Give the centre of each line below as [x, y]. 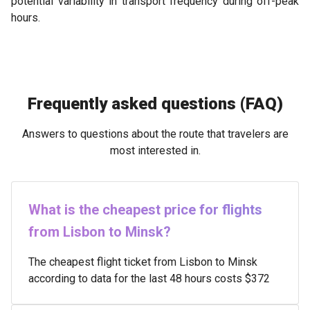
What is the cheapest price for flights [145, 210]
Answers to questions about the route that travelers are [155, 134]
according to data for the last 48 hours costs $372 [149, 279]
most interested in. [155, 151]
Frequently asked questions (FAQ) [155, 104]
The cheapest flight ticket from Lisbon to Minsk [143, 262]
